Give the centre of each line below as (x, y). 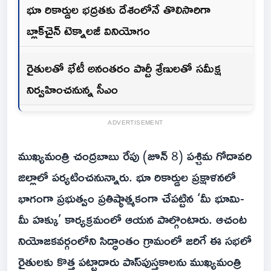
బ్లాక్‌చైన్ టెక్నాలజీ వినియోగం (88, 31)
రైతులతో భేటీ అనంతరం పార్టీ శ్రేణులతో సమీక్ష (124, 68)
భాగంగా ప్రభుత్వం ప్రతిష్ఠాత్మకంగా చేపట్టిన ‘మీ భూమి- (131, 198)
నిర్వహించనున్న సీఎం (72, 89)
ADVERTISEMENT (135, 123)
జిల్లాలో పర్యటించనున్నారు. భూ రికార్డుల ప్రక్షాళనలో (127, 177)
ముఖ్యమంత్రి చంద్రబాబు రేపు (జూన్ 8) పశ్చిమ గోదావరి (135, 156)
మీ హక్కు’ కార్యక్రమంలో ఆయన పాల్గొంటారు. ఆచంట (132, 219)
